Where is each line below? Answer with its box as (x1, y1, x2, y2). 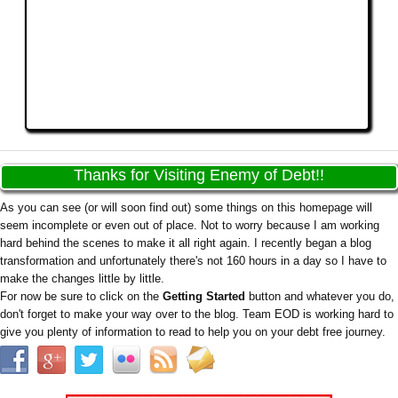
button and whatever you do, (245, 290, 394, 304)
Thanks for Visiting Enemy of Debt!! (74, 166, 324, 185)
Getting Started (163, 290, 245, 304)
